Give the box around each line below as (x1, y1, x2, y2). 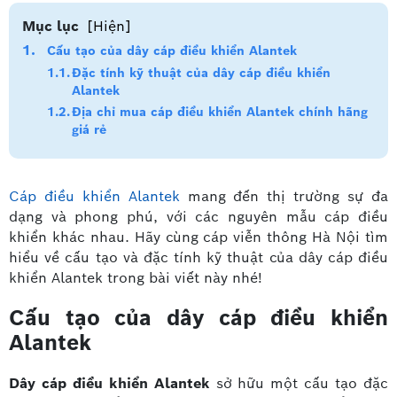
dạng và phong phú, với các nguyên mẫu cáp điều (9, 207, 388, 226)
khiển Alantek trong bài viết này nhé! (9, 269, 262, 287)
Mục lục (22, 17, 79, 35)
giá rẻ (72, 121, 106, 137)
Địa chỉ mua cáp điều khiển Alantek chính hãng (72, 104, 368, 120)
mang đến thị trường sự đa (179, 187, 389, 206)
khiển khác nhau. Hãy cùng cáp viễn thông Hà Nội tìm (9, 228, 388, 246)
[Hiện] (87, 17, 131, 35)
